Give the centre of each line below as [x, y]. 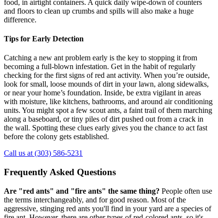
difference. [20, 19]
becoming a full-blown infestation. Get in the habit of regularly [100, 67]
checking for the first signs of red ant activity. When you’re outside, [107, 75]
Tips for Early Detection [44, 39]
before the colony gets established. [56, 137]
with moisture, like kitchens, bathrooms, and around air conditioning [108, 102]
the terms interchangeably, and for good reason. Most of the [95, 200]
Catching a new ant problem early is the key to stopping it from [100, 58]
